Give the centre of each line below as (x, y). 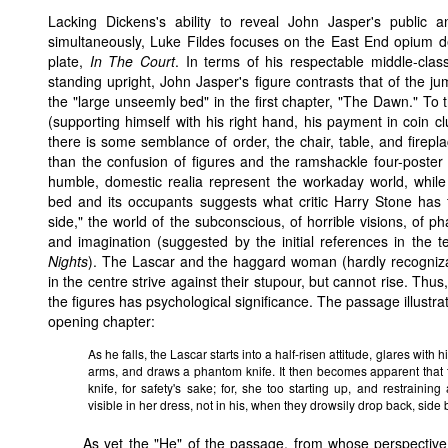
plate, (69, 61)
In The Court (132, 61)
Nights (68, 261)
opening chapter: (101, 321)
